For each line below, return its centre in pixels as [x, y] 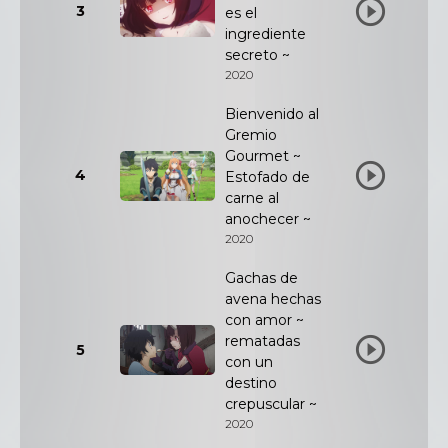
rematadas [262, 341]
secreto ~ [257, 55]
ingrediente [265, 34]
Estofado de [267, 177]
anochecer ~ [268, 219]
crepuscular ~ [271, 404]
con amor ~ [264, 320]
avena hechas [273, 299]
